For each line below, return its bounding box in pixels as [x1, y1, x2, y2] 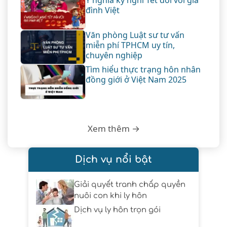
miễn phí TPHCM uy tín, [85, 39, 175, 51]
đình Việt [85, 4, 120, 16]
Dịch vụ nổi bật [75, 154, 152, 165]
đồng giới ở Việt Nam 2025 [85, 74, 188, 86]
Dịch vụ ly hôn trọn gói [74, 206, 161, 215]
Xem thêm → [87, 123, 140, 135]
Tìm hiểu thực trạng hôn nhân [85, 64, 201, 75]
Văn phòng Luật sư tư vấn [85, 29, 184, 41]
